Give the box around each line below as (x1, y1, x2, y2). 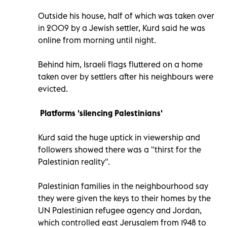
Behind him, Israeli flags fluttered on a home (38, 59, 203, 69)
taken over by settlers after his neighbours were (38, 71, 213, 82)
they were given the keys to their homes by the (38, 193, 211, 203)
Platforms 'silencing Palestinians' (38, 107, 163, 118)
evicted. (38, 83, 68, 94)
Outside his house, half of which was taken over (38, 10, 214, 21)
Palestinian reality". (38, 156, 110, 167)
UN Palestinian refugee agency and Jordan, (38, 205, 202, 215)
